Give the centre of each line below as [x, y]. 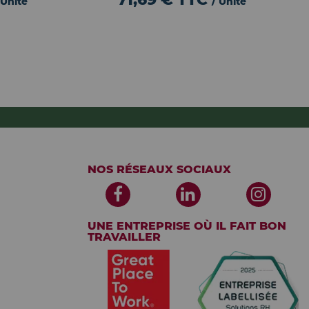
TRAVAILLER [124, 237]
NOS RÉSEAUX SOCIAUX [159, 169]
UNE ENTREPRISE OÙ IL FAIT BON [187, 226]
